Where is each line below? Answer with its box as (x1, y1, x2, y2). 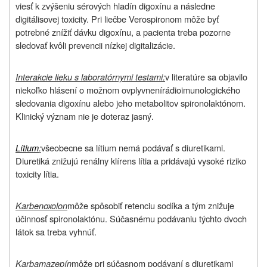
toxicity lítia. (15, 167, 59, 180)
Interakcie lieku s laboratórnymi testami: (15, 70, 165, 83)
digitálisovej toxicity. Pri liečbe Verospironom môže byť (15, 12, 219, 25)
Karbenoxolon (15, 198, 67, 212)
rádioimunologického (162, 83, 240, 96)
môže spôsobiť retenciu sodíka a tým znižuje (67, 198, 234, 212)
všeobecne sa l (41, 141, 98, 154)
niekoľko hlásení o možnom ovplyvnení (15, 83, 162, 96)
